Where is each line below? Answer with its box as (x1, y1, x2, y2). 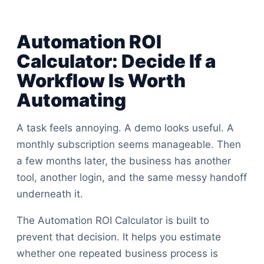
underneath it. (16, 188, 83, 200)
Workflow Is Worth (16, 70, 186, 91)
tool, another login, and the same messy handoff (16, 171, 247, 183)
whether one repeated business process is (16, 247, 218, 259)
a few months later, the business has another (16, 155, 231, 167)
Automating (16, 89, 126, 111)
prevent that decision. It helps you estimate (16, 231, 221, 243)
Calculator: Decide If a (16, 50, 216, 72)
